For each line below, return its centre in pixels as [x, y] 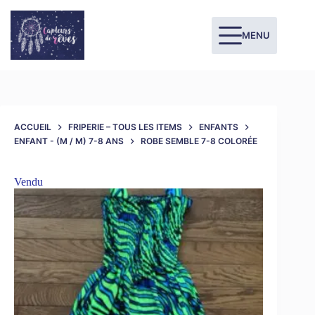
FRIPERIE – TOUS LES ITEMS [125, 127]
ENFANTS [219, 127]
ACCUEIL [33, 127]
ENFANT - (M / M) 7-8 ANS [69, 141]
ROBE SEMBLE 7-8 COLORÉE [199, 141]
